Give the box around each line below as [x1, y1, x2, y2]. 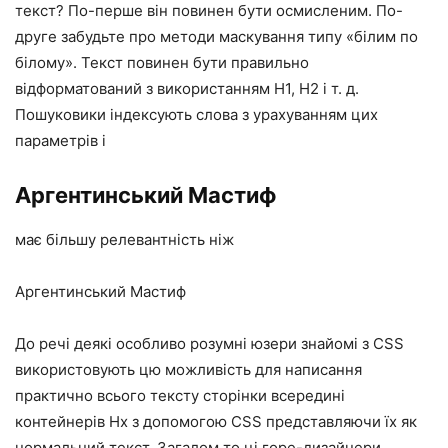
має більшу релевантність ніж [15, 230, 234, 250]
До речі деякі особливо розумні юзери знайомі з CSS [15, 334, 404, 354]
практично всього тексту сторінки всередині [15, 386, 345, 406]
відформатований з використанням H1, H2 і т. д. [15, 79, 359, 99]
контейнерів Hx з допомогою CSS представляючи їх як [15, 412, 417, 432]
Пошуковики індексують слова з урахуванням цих [15, 105, 378, 125]
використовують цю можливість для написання [15, 360, 362, 380]
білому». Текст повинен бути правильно [15, 53, 309, 73]
